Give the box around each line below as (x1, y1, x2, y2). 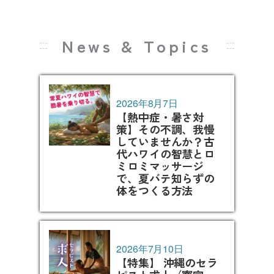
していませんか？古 (116, 133, 215, 150)
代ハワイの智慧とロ (116, 146, 215, 162)
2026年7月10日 (116, 242, 184, 256)
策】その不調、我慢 (116, 121, 215, 138)
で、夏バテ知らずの (116, 170, 215, 187)
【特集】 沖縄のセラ (116, 254, 218, 271)
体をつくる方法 (116, 182, 193, 199)
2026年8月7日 (116, 96, 179, 111)
